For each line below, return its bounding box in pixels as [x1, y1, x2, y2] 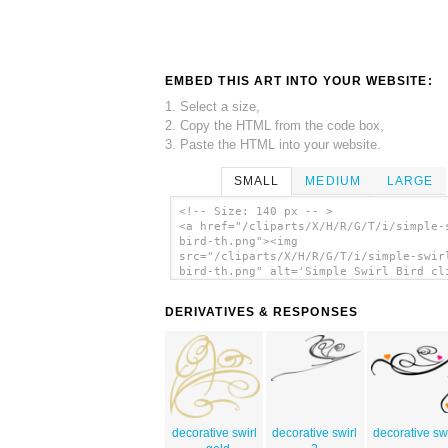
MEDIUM [305, 173, 361, 188]
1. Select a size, [165, 98, 260, 114]
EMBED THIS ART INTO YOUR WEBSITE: [165, 73, 433, 88]
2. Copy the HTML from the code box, [165, 117, 384, 133]
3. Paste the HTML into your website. [165, 136, 381, 152]
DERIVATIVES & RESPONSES [165, 305, 358, 320]
